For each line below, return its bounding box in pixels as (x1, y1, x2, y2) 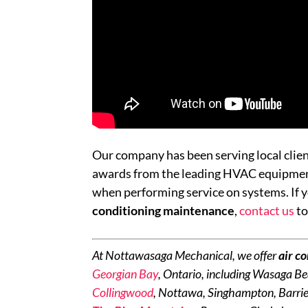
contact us (239, 202, 295, 218)
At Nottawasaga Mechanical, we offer (92, 247, 279, 263)
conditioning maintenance (92, 202, 235, 218)
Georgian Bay (92, 265, 159, 281)
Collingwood (92, 284, 154, 300)
